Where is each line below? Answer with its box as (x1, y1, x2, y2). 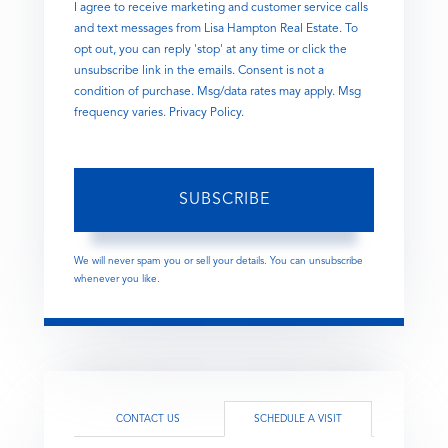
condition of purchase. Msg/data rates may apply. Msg (74, 85, 361, 98)
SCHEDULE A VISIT (254, 413, 342, 424)
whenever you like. (74, 273, 160, 284)
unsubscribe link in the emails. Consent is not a (74, 64, 324, 77)
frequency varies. (74, 106, 169, 119)
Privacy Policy (169, 106, 241, 119)
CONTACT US (116, 413, 180, 424)
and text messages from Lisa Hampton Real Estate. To (74, 22, 358, 35)
